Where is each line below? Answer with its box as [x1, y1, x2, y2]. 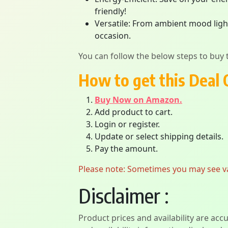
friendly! [95, 6, 126, 17]
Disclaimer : [78, 183, 169, 208]
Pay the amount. [95, 143, 158, 154]
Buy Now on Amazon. [95, 94, 182, 105]
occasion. [95, 30, 131, 41]
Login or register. [95, 119, 160, 130]
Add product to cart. [95, 106, 173, 118]
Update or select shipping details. [95, 131, 223, 142]
